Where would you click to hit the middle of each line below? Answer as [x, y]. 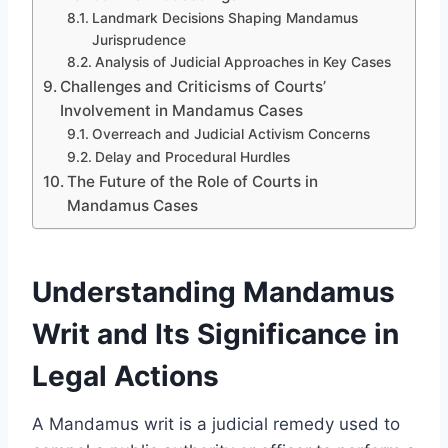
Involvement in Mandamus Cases [182, 110]
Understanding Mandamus [213, 291]
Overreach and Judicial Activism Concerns [230, 133]
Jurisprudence [138, 39]
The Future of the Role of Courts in [193, 181]
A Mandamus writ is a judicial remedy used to [216, 423]
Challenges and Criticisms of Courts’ [193, 86]
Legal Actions [125, 375]
